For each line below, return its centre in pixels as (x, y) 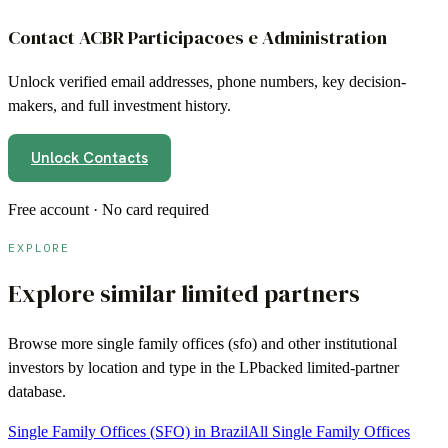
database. (37, 392)
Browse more (52, 344)
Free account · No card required (108, 210)
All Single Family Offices (329, 432)
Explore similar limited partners (184, 294)
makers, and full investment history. (119, 106)
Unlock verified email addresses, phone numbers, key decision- (207, 82)
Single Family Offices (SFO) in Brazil (128, 432)
